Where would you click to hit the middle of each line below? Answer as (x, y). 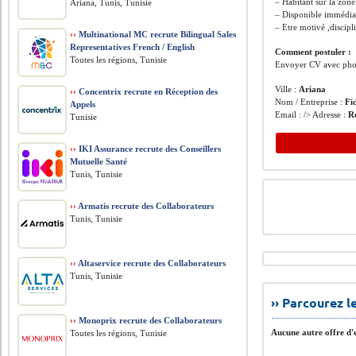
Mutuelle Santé (99, 161)
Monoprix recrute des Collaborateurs (149, 320)
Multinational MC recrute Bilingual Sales (157, 34)
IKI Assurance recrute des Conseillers (149, 149)
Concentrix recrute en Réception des (147, 91)
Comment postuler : (313, 52)
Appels (83, 104)
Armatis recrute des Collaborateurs (145, 206)
